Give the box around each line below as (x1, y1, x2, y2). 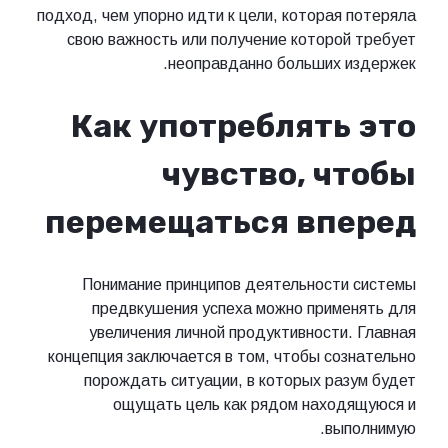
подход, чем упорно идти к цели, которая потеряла (37, 6, 416, 24)
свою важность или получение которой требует (67, 30, 416, 48)
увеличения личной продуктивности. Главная (89, 323, 416, 341)
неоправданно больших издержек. (168, 54, 416, 72)
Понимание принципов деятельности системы (82, 275, 416, 293)
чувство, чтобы (162, 155, 416, 194)
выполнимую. (325, 419, 416, 437)
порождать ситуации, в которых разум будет (84, 371, 416, 389)
